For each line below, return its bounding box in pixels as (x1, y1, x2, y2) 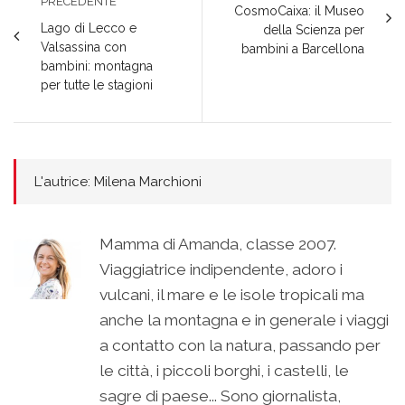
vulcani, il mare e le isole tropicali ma (99, 286, 364, 305)
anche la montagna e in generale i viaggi (99, 311, 389, 330)
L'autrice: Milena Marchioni (34, 174, 202, 191)
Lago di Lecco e (41, 21, 137, 36)
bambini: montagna (41, 59, 153, 74)
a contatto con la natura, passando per (99, 336, 381, 355)
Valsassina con (41, 40, 127, 55)
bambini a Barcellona (241, 42, 364, 57)
